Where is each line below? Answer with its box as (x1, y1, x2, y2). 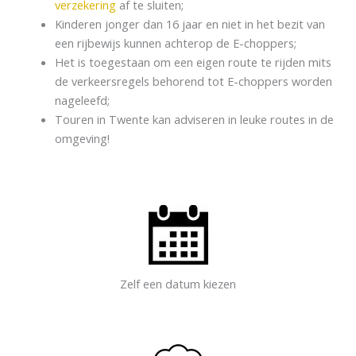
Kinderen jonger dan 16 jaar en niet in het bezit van (54, 16, 325, 33)
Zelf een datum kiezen (120, 275, 236, 292)
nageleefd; (54, 92, 110, 109)
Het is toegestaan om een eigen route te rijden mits (54, 54, 331, 71)
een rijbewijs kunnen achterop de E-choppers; (54, 35, 300, 52)
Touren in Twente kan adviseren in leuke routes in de (54, 111, 334, 128)
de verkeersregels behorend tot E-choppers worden (54, 73, 332, 90)
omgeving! (54, 130, 110, 147)
